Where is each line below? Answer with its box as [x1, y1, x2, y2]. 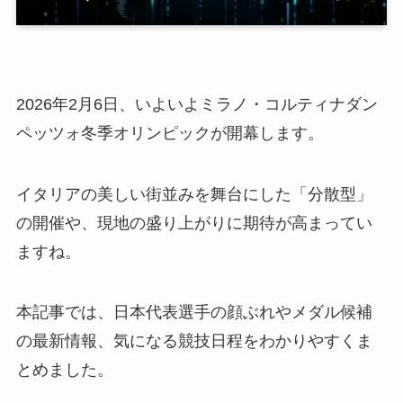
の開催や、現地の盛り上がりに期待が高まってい [15, 213, 372, 232]
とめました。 [15, 361, 113, 380]
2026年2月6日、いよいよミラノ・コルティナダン [15, 94, 378, 113]
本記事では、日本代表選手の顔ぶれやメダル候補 [15, 303, 372, 322]
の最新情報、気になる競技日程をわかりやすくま [15, 332, 372, 351]
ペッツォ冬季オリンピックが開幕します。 [15, 123, 324, 142]
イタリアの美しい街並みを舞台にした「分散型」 [15, 184, 372, 203]
